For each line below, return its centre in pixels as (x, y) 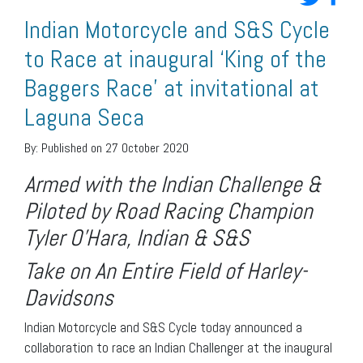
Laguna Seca (84, 117)
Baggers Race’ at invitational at (172, 88)
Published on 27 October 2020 (115, 147)
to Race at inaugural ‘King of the (175, 59)
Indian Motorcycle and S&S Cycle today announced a (163, 327)
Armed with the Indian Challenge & (173, 184)
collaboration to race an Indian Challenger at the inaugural (178, 347)
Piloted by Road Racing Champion (169, 211)
